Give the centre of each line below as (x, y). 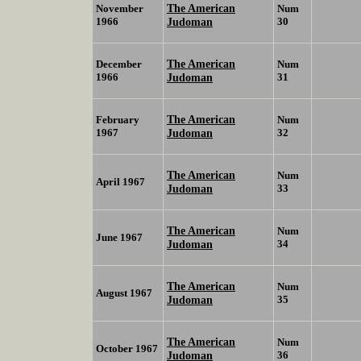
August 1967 (124, 293)
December (119, 64)
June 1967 (119, 238)
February (118, 120)
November (120, 9)
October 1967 (127, 349)
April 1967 (120, 182)
